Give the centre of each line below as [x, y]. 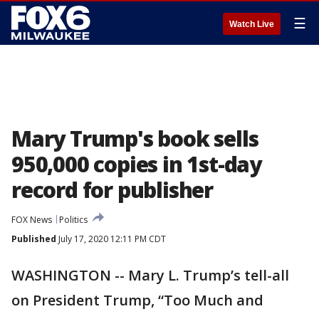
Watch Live [252, 24]
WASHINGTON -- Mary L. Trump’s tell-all [150, 275]
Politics [73, 220]
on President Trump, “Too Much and [137, 300]
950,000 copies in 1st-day [136, 164]
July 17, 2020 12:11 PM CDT [111, 239]
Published [34, 239]
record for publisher [113, 190]
